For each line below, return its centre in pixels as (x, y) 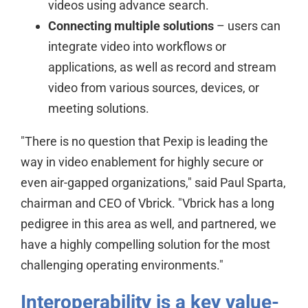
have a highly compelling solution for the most (145, 244)
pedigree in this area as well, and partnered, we (148, 224)
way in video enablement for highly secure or (142, 162)
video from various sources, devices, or (153, 88)
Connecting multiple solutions (131, 26)
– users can (247, 26)
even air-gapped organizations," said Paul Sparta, (153, 183)
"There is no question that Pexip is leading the (144, 141)
